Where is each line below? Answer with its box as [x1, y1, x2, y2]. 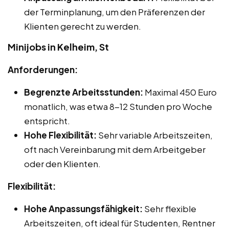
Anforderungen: [8, 64, 78, 76]
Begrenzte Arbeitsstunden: [24, 86, 143, 98]
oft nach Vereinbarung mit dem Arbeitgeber [24, 144, 205, 155]
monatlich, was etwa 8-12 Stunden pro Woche [24, 101, 212, 112]
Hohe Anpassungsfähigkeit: [24, 203, 143, 215]
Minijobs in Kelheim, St [8, 41, 109, 53]
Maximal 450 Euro [143, 86, 217, 98]
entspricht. [24, 115, 70, 127]
